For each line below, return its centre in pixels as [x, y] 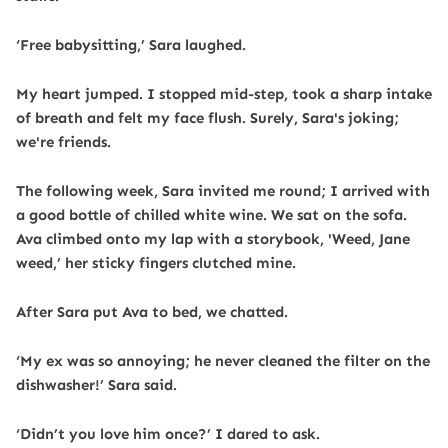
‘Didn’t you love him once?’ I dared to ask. [168, 434]
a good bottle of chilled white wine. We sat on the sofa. [211, 215]
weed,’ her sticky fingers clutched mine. [156, 263]
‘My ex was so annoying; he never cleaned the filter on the [223, 361]
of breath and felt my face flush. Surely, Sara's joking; [207, 118]
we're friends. [63, 142]
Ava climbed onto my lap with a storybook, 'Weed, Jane [213, 239]
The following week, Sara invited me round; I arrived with [223, 191]
